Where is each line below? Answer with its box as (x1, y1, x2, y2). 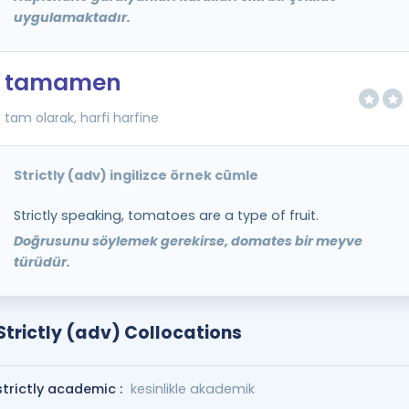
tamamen (4, 67, 121, 99)
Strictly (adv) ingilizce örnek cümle (13, 166, 258, 184)
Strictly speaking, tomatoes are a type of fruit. (13, 206, 319, 225)
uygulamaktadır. (13, 8, 131, 26)
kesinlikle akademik (130, 380, 255, 398)
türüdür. (13, 253, 70, 271)
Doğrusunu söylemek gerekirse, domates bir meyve (13, 232, 362, 250)
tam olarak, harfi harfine (4, 109, 159, 127)
